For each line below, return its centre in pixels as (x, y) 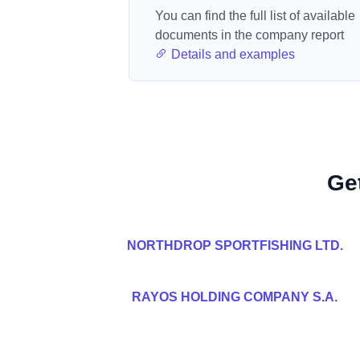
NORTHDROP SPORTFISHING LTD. (235, 245)
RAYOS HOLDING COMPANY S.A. (235, 297)
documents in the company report (250, 35)
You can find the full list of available (255, 16)
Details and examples (231, 54)
